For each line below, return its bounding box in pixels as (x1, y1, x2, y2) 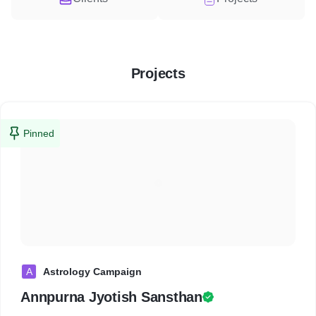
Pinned (23, 128, 54, 139)
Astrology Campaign (43, 266, 142, 277)
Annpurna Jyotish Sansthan (20, 289, 202, 305)
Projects (130, 66, 186, 81)
